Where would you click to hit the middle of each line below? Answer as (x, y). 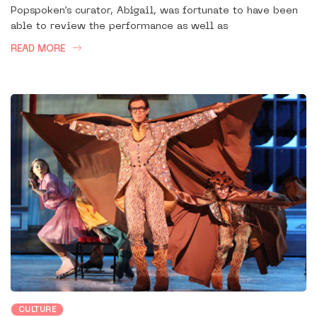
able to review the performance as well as (119, 27)
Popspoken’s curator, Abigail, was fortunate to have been (154, 11)
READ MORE (38, 50)
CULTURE (38, 311)
